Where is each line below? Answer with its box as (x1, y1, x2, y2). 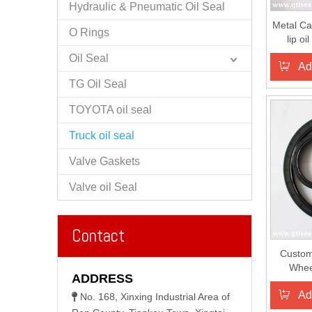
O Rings (69, 26, 109, 38)
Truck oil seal (69, 129, 134, 141)
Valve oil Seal (69, 180, 137, 193)
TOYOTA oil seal (69, 103, 152, 116)
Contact (72, 224, 125, 247)
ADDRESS (72, 271, 133, 286)
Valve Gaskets (69, 155, 140, 167)
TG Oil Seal (69, 77, 127, 90)
